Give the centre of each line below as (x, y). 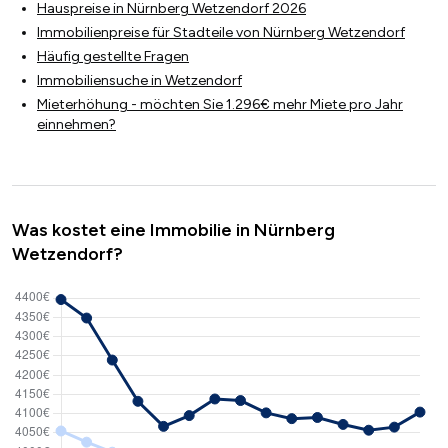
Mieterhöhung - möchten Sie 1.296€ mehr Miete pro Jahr (220, 105)
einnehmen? (76, 125)
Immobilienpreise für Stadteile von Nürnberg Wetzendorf (221, 33)
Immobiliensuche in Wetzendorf (139, 81)
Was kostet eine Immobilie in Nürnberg (173, 230)
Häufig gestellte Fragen (113, 57)
